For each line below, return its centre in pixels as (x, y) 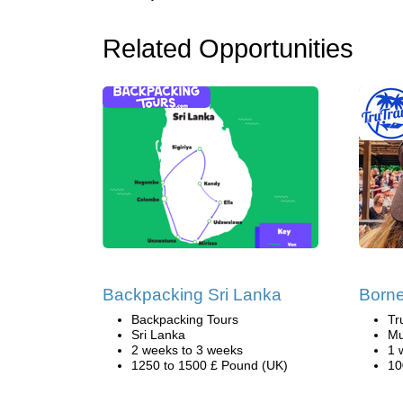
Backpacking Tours (185, 319)
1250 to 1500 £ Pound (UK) (210, 365)
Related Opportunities (228, 49)
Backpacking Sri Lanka (192, 295)
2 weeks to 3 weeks (187, 350)
